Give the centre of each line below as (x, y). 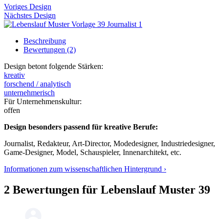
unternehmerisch (29, 92)
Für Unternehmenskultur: (43, 101)
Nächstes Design (30, 15)
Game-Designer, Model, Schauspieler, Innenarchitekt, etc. (93, 152)
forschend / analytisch (37, 84)
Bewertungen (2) (50, 49)
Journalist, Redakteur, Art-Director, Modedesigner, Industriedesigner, (109, 143)
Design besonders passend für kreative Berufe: (81, 127)
